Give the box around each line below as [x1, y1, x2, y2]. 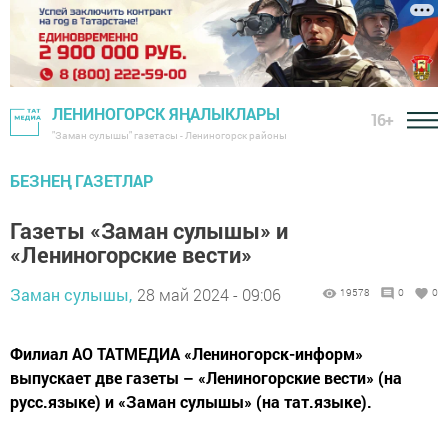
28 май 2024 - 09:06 [137, 284, 281, 306]
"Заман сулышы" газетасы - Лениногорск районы [52, 129, 287, 143]
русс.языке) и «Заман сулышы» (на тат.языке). [10, 391, 372, 413]
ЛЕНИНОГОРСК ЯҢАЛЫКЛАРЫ [52, 103, 280, 125]
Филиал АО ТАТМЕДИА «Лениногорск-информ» [10, 343, 363, 365]
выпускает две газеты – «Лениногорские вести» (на [10, 367, 402, 389]
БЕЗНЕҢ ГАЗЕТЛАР [10, 170, 153, 192]
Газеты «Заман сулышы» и [10, 216, 288, 246]
